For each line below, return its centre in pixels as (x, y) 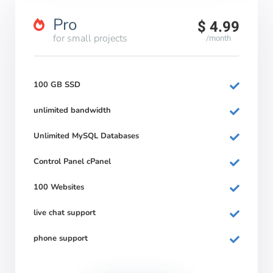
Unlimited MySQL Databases (86, 136)
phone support (61, 238)
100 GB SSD (57, 85)
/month (218, 38)
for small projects (90, 38)
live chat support (65, 213)
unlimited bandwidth (72, 110)
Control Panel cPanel (72, 161)
